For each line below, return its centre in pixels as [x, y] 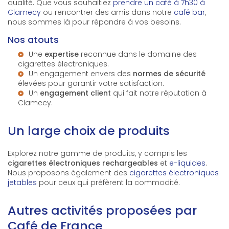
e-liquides [187, 163]
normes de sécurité [169, 74]
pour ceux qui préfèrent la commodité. [108, 183]
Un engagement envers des [81, 74]
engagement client [75, 93]
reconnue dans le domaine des [138, 54]
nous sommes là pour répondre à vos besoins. [94, 22]
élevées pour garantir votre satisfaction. [91, 84]
